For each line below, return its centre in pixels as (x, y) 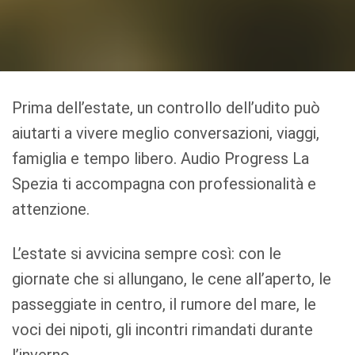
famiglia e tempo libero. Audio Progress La (161, 158)
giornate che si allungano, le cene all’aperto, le (172, 279)
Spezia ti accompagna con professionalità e (164, 183)
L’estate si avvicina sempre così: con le (147, 254)
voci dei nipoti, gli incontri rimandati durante (163, 330)
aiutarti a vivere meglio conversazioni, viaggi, (166, 133)
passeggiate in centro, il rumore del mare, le (164, 305)
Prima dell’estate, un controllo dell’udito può (166, 107)
